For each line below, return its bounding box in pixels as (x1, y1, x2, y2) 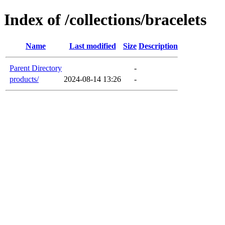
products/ (10, 74, 39, 83)
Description (139, 41, 178, 50)
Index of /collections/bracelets (4, 11, 206, 29)
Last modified (69, 41, 116, 50)
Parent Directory (10, 63, 62, 72)
